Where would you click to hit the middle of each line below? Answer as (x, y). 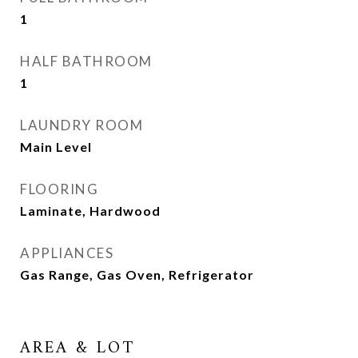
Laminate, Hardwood (90, 211)
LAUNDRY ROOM (82, 125)
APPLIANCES (67, 253)
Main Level (56, 147)
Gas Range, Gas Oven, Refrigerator (137, 274)
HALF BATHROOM (86, 61)
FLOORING (59, 189)
